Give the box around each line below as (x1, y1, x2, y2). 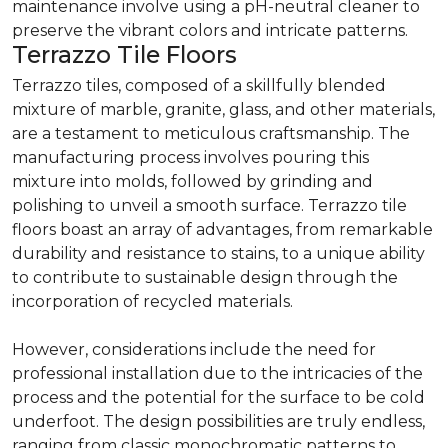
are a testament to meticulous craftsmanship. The (12, 124, 410, 144)
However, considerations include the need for (12, 340, 376, 360)
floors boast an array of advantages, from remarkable (12, 220, 433, 240)
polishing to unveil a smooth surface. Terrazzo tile (12, 196, 407, 216)
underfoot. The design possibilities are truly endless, (12, 412, 425, 432)
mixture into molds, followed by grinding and (12, 172, 373, 192)
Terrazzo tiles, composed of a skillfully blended (12, 76, 386, 96)
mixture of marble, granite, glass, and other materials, (12, 100, 435, 120)
